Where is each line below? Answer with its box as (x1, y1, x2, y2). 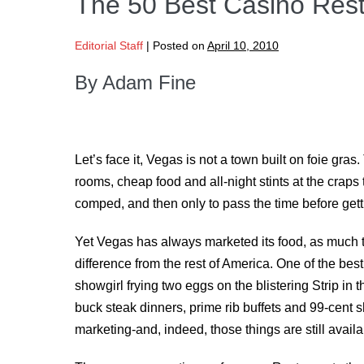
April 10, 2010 (207, 39, 279, 52)
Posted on (153, 39, 205, 52)
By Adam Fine (75, 71, 196, 93)
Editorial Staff (75, 39, 143, 52)
